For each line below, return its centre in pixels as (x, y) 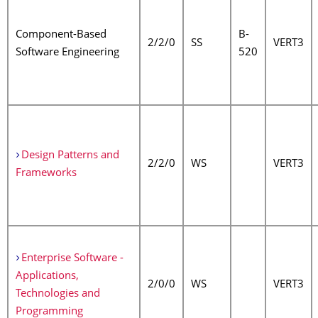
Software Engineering (67, 53)
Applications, (47, 276)
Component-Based (61, 35)
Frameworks (46, 174)
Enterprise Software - (72, 259)
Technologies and (58, 294)
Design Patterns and (70, 156)
